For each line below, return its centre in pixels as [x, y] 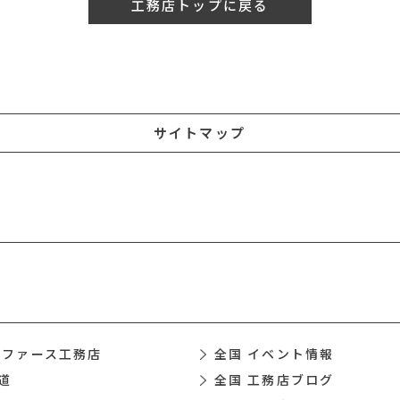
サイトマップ [200, 133]
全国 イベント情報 [274, 354]
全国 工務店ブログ [274, 379]
